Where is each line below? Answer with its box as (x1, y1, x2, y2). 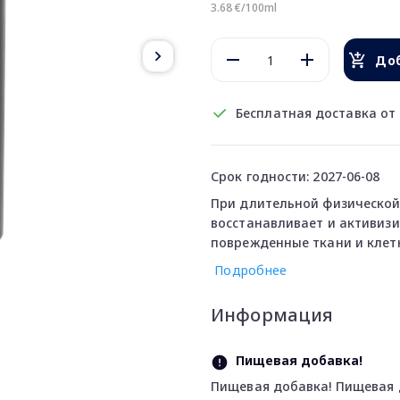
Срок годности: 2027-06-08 (211, 168, 380, 185)
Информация (211, 303, 334, 327)
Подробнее (214, 262, 287, 279)
